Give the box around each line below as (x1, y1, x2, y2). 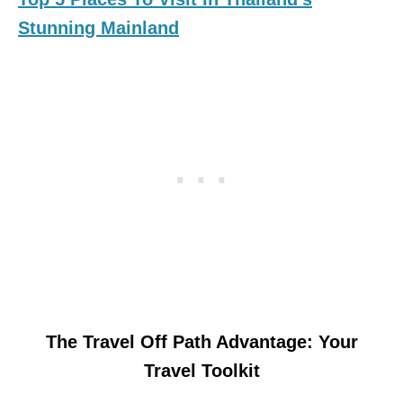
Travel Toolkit (143, 360, 260, 381)
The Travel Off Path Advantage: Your (45, 331, 358, 352)
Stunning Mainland (18, 17, 179, 38)
